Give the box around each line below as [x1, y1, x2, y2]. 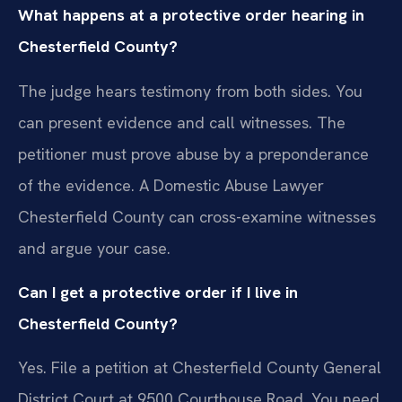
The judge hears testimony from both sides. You [18, 80, 363, 101]
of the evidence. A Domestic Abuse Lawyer [18, 174, 324, 196]
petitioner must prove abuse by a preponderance [18, 143, 369, 164]
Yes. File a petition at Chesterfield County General [18, 357, 381, 379]
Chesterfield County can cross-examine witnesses [18, 205, 376, 227]
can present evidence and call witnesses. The [18, 111, 345, 133]
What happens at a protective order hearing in [18, 4, 364, 26]
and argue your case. [18, 237, 170, 258]
